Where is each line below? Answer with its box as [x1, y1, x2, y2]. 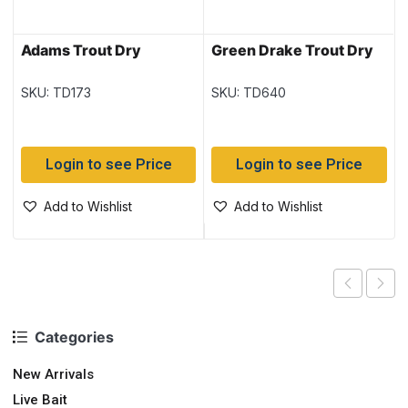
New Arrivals [13, 365, 94, 382]
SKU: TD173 [21, 85, 91, 101]
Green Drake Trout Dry [211, 41, 374, 60]
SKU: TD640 [211, 85, 287, 101]
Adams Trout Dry [21, 41, 141, 60]
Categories [35, 327, 114, 346]
